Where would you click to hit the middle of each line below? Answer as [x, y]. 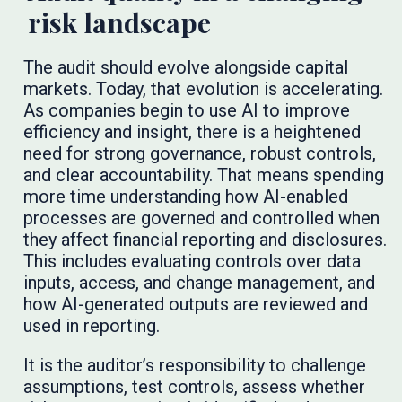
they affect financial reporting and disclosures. [205, 239]
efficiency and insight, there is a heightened [192, 131]
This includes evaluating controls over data [192, 261]
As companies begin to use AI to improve [186, 110]
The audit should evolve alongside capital [185, 67]
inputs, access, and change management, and [199, 282]
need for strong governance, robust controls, [199, 153]
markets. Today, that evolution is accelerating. [203, 88]
